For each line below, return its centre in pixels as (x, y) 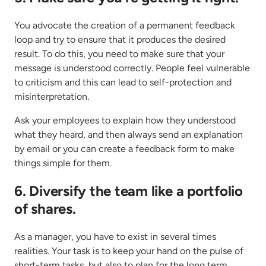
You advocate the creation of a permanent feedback (125, 26)
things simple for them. (63, 163)
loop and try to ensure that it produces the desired (120, 40)
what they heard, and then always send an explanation (129, 135)
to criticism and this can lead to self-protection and (123, 83)
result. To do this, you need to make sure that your (119, 54)
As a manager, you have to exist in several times (115, 236)
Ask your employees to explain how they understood (125, 121)
